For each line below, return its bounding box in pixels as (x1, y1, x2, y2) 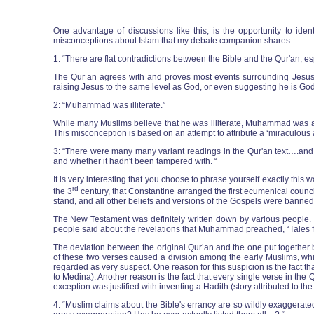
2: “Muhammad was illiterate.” (53, 100, 165, 110)
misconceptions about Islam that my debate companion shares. (53, 36, 292, 46)
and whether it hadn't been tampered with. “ (53, 156, 217, 166)
